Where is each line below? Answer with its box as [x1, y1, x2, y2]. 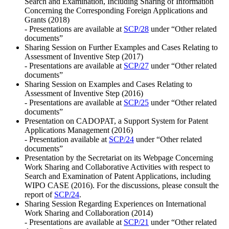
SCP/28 [124, 24, 149, 33]
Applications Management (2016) [25, 125, 133, 134]
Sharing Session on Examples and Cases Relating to [25, 79, 192, 88]
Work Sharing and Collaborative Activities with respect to [25, 162, 210, 171]
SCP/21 [124, 217, 149, 226]
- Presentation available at [25, 134, 109, 144]
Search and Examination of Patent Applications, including [25, 171, 211, 180]
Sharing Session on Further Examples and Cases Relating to [25, 42, 218, 52]
